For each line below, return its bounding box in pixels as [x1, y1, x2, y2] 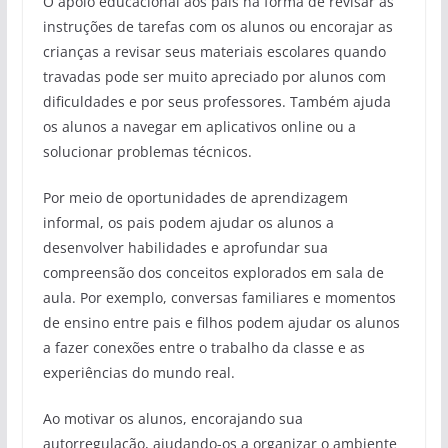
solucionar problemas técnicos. [42, 141, 252, 161]
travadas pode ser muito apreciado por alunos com [42, 66, 386, 86]
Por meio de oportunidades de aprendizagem [42, 187, 348, 207]
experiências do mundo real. [42, 362, 235, 382]
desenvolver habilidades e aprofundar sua [42, 237, 328, 257]
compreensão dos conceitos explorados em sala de [42, 262, 384, 282]
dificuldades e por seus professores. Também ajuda [42, 91, 391, 111]
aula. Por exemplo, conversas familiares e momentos [42, 287, 396, 307]
